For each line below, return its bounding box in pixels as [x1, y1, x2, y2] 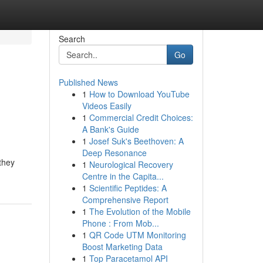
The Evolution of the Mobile [89, 205, 191, 217]
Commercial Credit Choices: [89, 112, 193, 123]
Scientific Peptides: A [89, 182, 167, 194]
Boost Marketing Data [82, 241, 163, 252]
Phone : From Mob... [82, 217, 159, 229]
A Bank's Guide [82, 123, 139, 135]
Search [58, 33, 85, 45]
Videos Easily [82, 100, 131, 112]
